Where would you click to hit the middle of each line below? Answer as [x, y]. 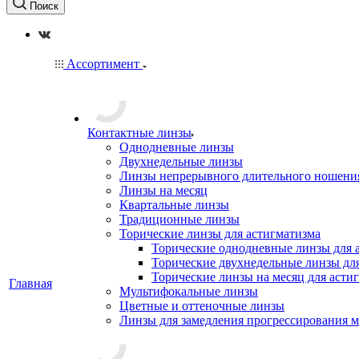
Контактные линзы [139, 133]
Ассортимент [103, 64]
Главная [30, 283]
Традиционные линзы [179, 219]
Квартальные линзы [174, 205]
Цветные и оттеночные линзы [202, 306]
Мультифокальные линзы [189, 291]
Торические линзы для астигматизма [220, 234]
